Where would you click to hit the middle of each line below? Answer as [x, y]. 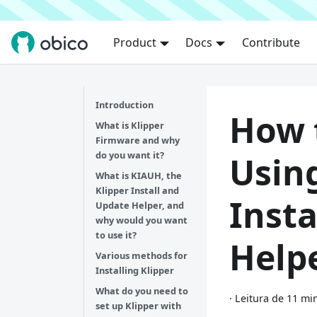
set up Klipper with [138, 306]
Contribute [271, 42]
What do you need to [142, 291]
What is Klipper [130, 125]
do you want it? [130, 155]
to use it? [116, 235]
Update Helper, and [140, 205]
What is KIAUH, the [139, 175]
